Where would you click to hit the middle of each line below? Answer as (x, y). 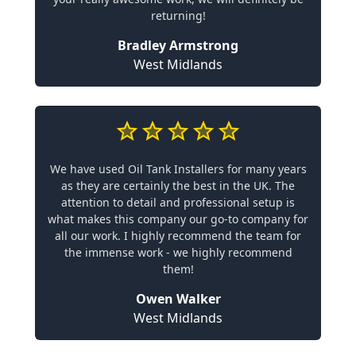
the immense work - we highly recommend (178, 252)
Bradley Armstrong (178, 45)
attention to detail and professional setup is (178, 202)
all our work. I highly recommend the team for (178, 235)
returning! (178, 15)
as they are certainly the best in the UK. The (178, 185)
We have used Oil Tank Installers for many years (178, 168)
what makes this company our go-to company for (178, 219)
